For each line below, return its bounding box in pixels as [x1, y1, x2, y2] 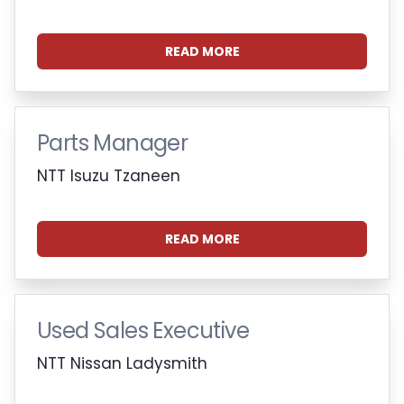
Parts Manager [37, 127, 188, 158]
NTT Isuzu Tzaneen [37, 164, 180, 187]
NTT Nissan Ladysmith [37, 352, 207, 374]
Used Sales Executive [37, 315, 249, 345]
